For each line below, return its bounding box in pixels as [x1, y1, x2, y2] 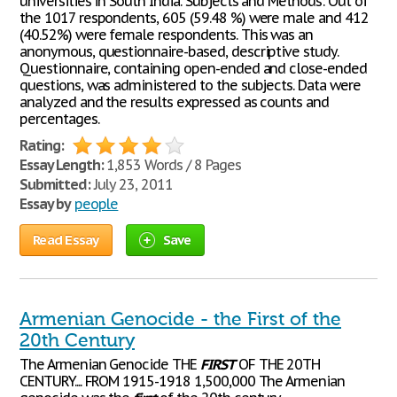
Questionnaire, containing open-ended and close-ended [19, 59, 367, 77]
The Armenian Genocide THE [19, 355, 200, 373]
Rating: [19, 136, 64, 154]
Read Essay [33, 231, 99, 248]
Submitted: [19, 175, 90, 193]
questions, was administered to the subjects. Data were [19, 76, 361, 94]
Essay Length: [19, 156, 104, 174]
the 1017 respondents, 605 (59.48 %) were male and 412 [19, 9, 369, 27]
